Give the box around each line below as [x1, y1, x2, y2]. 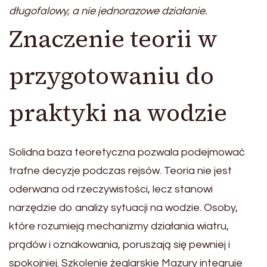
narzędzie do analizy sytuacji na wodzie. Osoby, [9, 202, 238, 214]
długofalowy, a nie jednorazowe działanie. [9, 5, 207, 17]
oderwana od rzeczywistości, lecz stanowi [9, 184, 213, 195]
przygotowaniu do [9, 60, 214, 92]
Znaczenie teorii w [9, 23, 218, 55]
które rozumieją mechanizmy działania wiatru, [9, 221, 229, 232]
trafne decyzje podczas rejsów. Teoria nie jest [9, 165, 232, 177]
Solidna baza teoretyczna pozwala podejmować [9, 147, 245, 159]
